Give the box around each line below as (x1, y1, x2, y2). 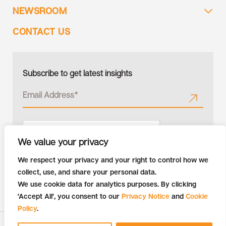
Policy (18, 204, 37, 212)
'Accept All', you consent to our (18, 192, 122, 200)
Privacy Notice (122, 192, 169, 200)
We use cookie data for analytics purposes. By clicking (18, 180, 196, 188)
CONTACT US (13, 25, 70, 37)
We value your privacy (18, 136, 108, 147)
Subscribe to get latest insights (23, 68, 132, 78)
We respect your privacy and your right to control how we (18, 155, 208, 164)
